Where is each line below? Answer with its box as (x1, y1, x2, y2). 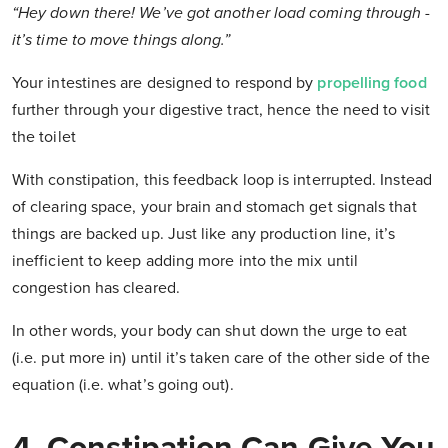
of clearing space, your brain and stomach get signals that (12, 197, 417, 218)
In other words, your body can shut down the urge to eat (12, 321, 408, 342)
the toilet (12, 127, 76, 148)
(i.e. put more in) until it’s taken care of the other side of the (12, 348, 431, 369)
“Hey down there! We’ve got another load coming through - (12, 3, 431, 24)
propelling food (317, 73, 427, 94)
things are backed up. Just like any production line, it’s (12, 224, 396, 245)
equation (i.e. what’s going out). (12, 375, 234, 396)
